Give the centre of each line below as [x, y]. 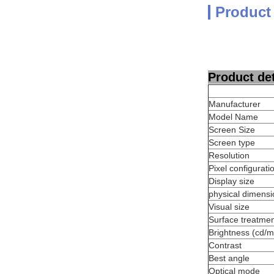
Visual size [229, 207]
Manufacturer [235, 104]
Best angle [229, 258]
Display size [231, 181]
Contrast [225, 245]
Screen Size [232, 130]
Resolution [229, 155]
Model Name [233, 117]
